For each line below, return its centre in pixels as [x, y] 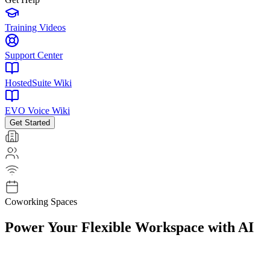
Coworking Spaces [41, 201]
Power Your [41, 227]
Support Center [34, 55]
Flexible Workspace [143, 227]
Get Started [30, 122]
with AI [231, 227]
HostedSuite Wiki [38, 83]
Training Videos [35, 27]
